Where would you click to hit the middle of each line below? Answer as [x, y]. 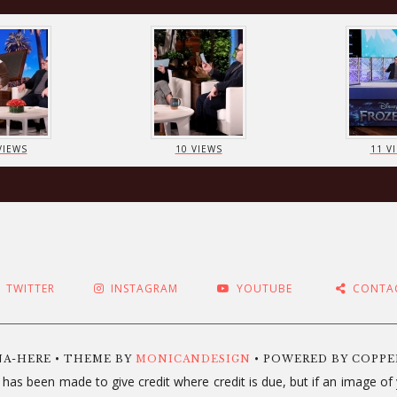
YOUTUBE [264, 288]
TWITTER [30, 288]
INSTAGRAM [144, 288]
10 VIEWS [198, 149]
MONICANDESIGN [193, 359]
